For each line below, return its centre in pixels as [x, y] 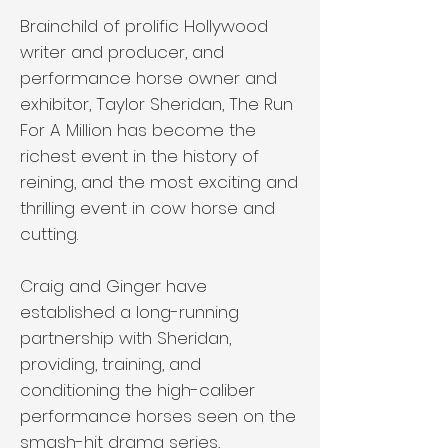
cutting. [49, 234]
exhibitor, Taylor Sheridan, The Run [156, 104]
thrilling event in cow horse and [147, 208]
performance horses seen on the [158, 416]
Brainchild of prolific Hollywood [144, 26]
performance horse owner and [148, 78]
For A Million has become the [138, 130]
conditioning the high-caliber [137, 390]
